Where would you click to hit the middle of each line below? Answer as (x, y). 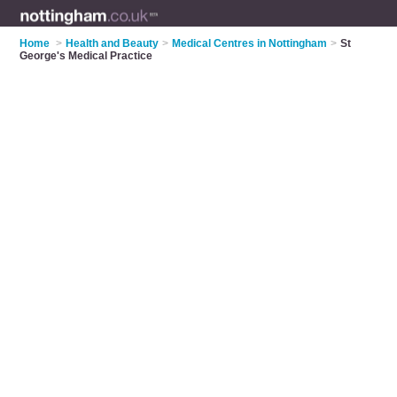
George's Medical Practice (86, 56)
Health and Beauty (113, 43)
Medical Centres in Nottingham (250, 43)
